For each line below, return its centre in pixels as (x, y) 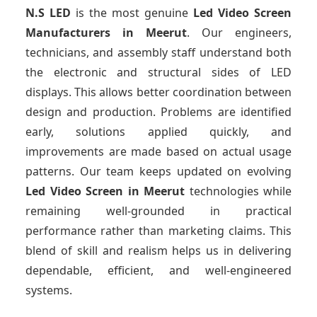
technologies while (240, 191)
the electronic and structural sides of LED (158, 73)
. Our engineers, (239, 33)
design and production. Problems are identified (158, 112)
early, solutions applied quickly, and (158, 132)
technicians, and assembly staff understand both (158, 53)
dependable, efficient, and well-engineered (158, 271)
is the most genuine (132, 13)
